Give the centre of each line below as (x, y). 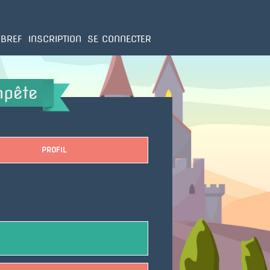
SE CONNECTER (119, 39)
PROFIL (54, 150)
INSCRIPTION (55, 39)
